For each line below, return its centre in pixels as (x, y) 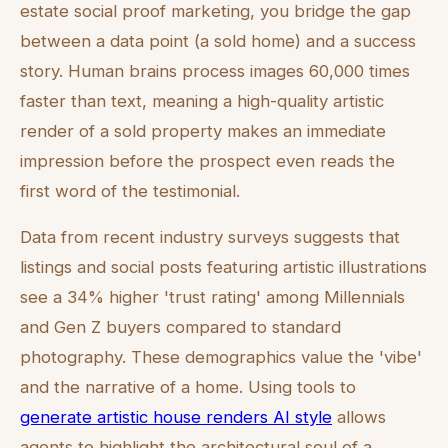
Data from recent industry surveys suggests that (210, 237)
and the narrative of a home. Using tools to (188, 387)
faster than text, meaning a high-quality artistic (202, 100)
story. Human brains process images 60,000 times (215, 70)
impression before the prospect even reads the (207, 160)
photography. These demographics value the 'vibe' (221, 357)
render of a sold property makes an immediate (203, 130)
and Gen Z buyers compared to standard (180, 327)
